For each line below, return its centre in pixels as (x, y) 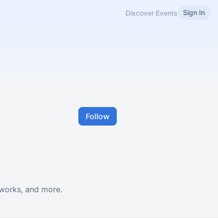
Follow (98, 116)
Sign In (194, 12)
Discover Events (152, 13)
